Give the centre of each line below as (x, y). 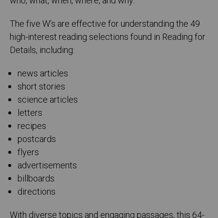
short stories (42, 87)
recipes (32, 127)
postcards (37, 140)
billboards (36, 179)
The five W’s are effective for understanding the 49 (105, 24)
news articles (43, 74)
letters (30, 113)
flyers (28, 153)
